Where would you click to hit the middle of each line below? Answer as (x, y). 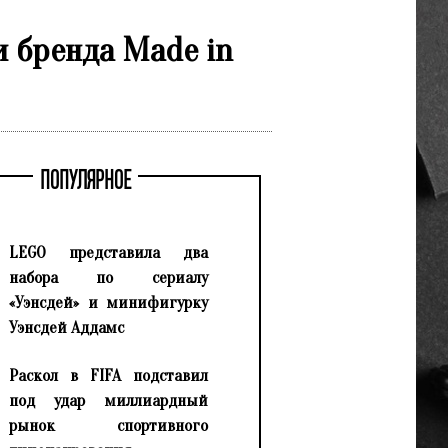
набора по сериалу (108, 278)
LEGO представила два (108, 253)
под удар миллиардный (108, 401)
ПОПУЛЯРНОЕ (85, 182)
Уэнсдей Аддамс (66, 328)
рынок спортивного (108, 426)
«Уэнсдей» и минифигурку (108, 303)
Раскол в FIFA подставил (108, 376)
